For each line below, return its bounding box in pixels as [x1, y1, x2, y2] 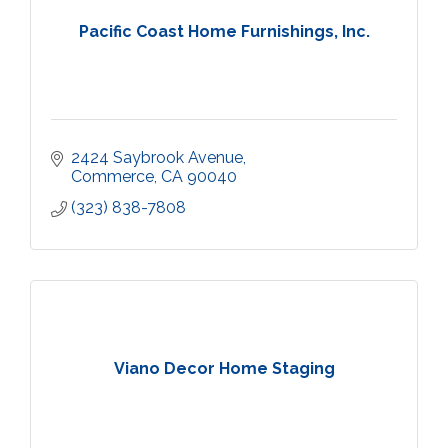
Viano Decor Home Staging [113, 358, 335, 378]
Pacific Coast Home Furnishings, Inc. [78, 21, 370, 41]
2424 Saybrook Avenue [71, 148, 243, 167]
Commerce [71, 167, 154, 186]
